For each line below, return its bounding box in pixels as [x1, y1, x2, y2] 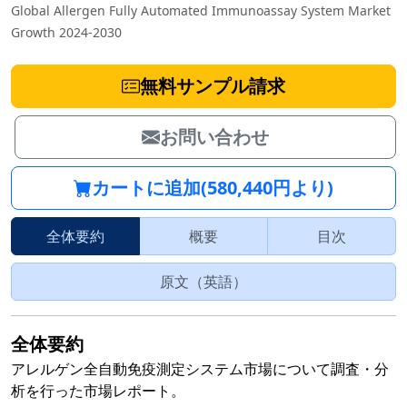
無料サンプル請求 [140, 74, 285, 99]
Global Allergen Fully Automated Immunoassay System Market [11, 2, 391, 20]
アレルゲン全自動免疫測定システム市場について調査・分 [11, 359, 389, 380]
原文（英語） [160, 272, 247, 293]
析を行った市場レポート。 [11, 381, 185, 402]
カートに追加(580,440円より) [92, 175, 333, 201]
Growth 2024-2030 [11, 24, 122, 42]
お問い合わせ [160, 124, 269, 150]
